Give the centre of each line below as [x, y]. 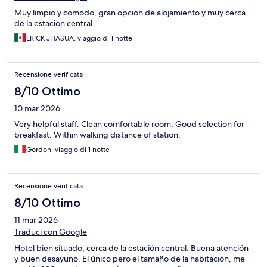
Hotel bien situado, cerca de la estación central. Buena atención [131, 248]
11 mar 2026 [36, 220]
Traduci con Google [51, 232]
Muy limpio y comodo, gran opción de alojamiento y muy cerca [130, 13]
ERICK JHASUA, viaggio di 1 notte [79, 38]
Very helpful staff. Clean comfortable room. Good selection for [129, 124]
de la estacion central [53, 24]
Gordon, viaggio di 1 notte [68, 150]
